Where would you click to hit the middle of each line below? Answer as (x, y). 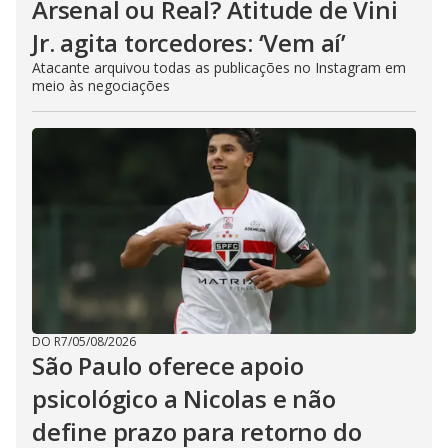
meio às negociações (101, 85)
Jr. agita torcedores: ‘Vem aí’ (189, 42)
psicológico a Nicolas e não (184, 398)
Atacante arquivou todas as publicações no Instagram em (219, 67)
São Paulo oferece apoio (168, 365)
